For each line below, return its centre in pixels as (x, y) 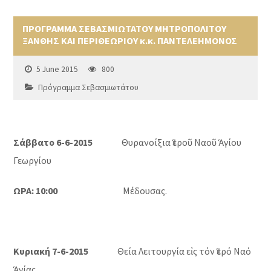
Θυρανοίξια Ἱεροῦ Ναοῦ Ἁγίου (167, 142)
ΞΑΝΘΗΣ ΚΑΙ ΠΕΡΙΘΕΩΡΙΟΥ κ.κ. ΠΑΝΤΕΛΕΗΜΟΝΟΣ (130, 41)
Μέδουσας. (113, 191)
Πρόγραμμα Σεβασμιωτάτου (89, 88)
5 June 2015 (57, 70)
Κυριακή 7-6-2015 (51, 251)
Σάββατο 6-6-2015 (53, 142)
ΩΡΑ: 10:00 (36, 191)
